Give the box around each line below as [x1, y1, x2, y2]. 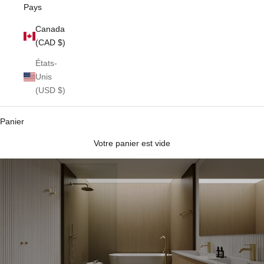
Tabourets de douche [69, 146, 195, 160]
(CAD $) [35, 38, 65, 48]
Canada [35, 24, 65, 34]
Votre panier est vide [94, 138, 170, 148]
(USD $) [35, 85, 65, 95]
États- [35, 58, 57, 68]
